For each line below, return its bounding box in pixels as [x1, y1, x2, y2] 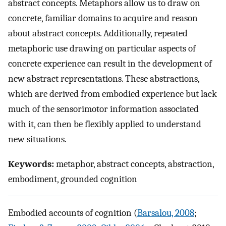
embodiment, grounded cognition [8, 173, 137, 185]
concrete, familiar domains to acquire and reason [8, 13, 198, 24]
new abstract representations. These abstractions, [8, 73, 199, 85]
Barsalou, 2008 [137, 207, 194, 219]
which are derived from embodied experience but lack [8, 88, 217, 100]
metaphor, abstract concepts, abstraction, [54, 158, 214, 169]
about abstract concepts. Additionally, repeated [8, 28, 188, 39]
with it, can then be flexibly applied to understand [8, 119, 201, 130]
